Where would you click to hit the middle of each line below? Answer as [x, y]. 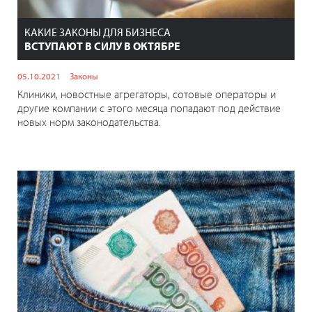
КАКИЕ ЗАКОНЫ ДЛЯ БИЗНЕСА [97, 32]
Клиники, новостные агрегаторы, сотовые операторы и [147, 94]
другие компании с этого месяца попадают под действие [149, 108]
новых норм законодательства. [89, 122]
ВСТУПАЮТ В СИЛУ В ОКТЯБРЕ [102, 46]
